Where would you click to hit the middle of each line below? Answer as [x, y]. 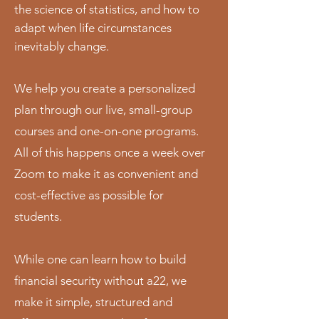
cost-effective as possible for [89, 195]
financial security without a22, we [100, 281]
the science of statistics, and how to [107, 9]
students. [38, 216]
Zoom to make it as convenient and [106, 174]
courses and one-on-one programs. [106, 131]
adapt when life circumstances [93, 28]
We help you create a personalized [105, 88]
